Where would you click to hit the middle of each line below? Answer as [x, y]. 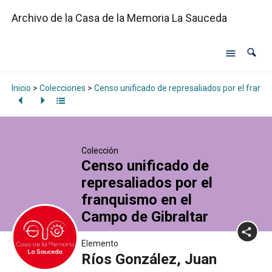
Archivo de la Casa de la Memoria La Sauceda [119, 18]
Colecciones [62, 88]
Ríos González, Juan [149, 260]
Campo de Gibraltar [146, 217]
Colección [100, 151]
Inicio [21, 88]
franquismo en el [136, 200]
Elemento [100, 244]
